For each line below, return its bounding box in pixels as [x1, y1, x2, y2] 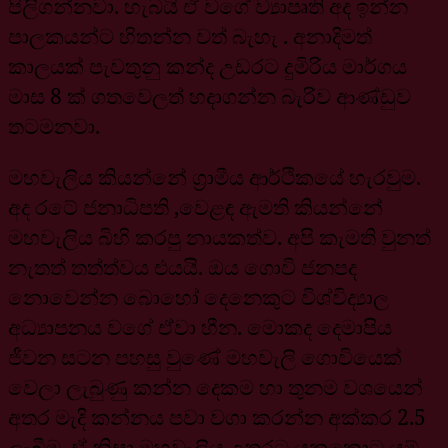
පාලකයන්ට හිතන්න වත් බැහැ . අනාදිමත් [8, 21, 372, 50]
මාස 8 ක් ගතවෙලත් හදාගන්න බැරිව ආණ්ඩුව [8, 81, 411, 110]
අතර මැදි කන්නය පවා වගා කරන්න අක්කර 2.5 [8, 402, 426, 431]
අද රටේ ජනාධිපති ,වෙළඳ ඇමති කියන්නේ [8, 192, 383, 221]
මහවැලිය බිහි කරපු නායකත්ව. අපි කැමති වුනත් [8, 222, 431, 251]
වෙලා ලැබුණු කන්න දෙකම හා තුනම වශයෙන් [8, 372, 423, 401]
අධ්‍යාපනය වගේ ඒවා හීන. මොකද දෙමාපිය [8, 312, 392, 341]
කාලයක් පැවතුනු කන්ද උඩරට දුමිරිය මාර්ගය [8, 51, 407, 80]
